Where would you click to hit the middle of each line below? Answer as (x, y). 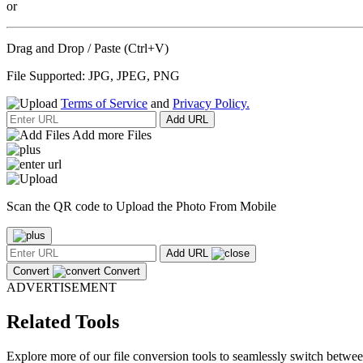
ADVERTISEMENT (62, 287)
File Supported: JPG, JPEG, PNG (93, 75)
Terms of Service (104, 103)
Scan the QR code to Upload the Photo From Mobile (141, 206)
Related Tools (63, 321)
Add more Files (111, 135)
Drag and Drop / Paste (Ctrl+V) (88, 48)
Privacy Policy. (211, 103)
